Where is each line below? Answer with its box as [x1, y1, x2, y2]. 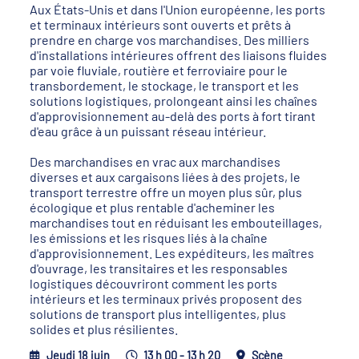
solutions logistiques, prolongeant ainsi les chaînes [30, 93, 318, 108]
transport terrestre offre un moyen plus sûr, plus [30, 184, 303, 200]
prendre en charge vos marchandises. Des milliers [30, 32, 310, 47]
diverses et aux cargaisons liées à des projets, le [30, 169, 301, 184]
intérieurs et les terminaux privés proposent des [30, 291, 303, 306]
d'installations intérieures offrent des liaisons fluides [30, 47, 328, 63]
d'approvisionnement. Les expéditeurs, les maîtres [30, 245, 315, 260]
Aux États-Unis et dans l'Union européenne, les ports [30, 2, 326, 17]
